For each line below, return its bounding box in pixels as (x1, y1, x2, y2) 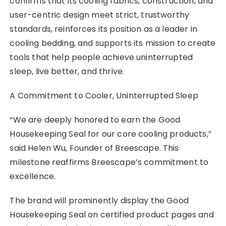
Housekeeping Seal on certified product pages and (10, 208, 214, 220)
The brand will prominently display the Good (10, 194, 189, 206)
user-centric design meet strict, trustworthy (10, 9, 190, 21)
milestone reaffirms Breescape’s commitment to (10, 156, 209, 168)
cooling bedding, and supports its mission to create (10, 37, 216, 49)
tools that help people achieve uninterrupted (10, 51, 193, 63)
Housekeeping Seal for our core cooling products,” (10, 128, 211, 140)
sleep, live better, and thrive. (10, 65, 125, 77)
